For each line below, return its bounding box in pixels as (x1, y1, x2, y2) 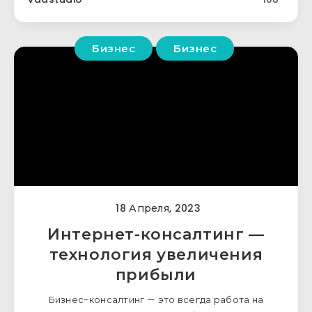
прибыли (115, 265, 197, 284)
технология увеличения (49, 245, 263, 264)
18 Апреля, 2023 (113, 201, 201, 215)
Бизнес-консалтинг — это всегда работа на (48, 293, 264, 306)
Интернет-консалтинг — (47, 225, 265, 244)
